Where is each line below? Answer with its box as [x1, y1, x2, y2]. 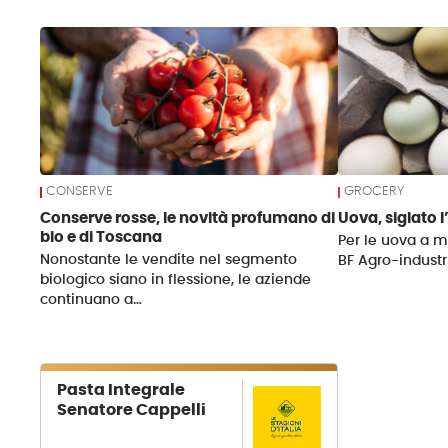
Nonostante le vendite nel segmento [40, 251, 298, 267]
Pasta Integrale [57, 382, 186, 399]
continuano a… [40, 291, 143, 307]
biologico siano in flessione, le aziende [40, 271, 312, 287]
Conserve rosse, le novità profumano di [40, 210, 336, 226]
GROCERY [343, 185, 404, 199]
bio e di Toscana [40, 229, 163, 245]
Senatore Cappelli [57, 402, 207, 419]
